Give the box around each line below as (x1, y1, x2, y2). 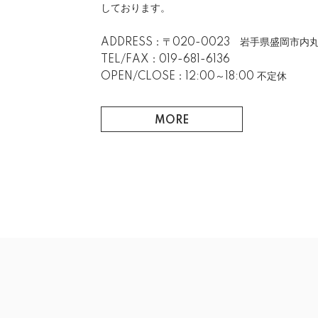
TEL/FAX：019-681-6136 (101, 53, 230, 65)
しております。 (101, 2, 170, 14)
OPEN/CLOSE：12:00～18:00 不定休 (101, 70, 287, 82)
